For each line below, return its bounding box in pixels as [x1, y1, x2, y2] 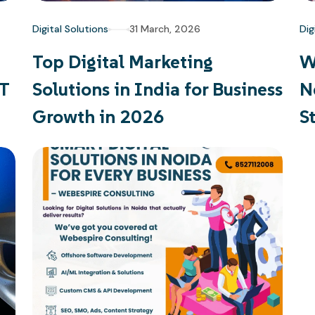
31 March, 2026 [129, 22, 200, 35]
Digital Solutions [32, 22, 108, 35]
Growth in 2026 [32, 105, 165, 128]
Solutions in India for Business [32, 78, 283, 101]
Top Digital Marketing [32, 51, 213, 73]
